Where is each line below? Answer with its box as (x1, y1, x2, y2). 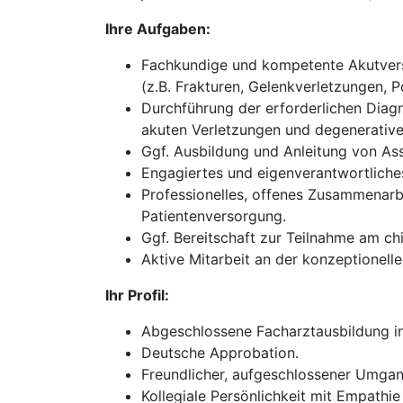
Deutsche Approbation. (141, 344, 299, 362)
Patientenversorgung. (141, 207, 286, 225)
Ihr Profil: (105, 286, 169, 304)
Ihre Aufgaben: (105, 20, 210, 38)
